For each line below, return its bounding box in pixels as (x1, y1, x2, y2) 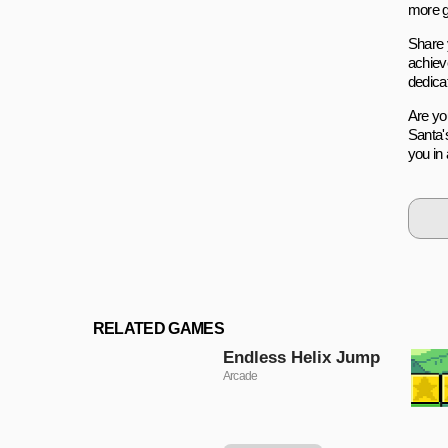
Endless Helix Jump (222, 347, 380, 367)
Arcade (222, 368, 258, 383)
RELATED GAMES (92, 319, 225, 337)
